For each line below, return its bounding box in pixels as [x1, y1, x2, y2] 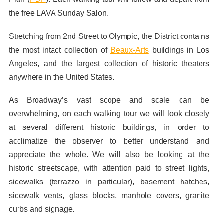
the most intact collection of [8, 45, 110, 54]
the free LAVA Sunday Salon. [8, 9, 109, 18]
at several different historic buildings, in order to [8, 123, 210, 131]
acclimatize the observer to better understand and [8, 136, 210, 145]
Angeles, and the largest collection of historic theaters [8, 59, 210, 68]
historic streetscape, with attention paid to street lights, [8, 163, 210, 172]
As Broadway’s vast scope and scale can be [8, 95, 210, 104]
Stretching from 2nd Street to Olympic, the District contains [8, 32, 210, 40]
